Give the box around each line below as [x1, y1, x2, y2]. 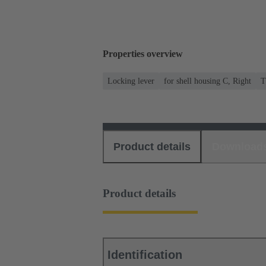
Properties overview [103, 49, 183, 59]
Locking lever [107, 76, 154, 85]
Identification [107, 248, 182, 262]
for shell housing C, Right [164, 76, 251, 85]
